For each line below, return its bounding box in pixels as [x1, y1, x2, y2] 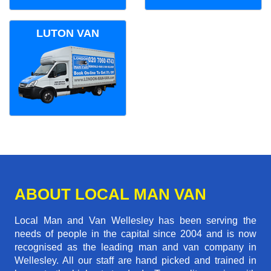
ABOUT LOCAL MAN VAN [15, 185, 206, 204]
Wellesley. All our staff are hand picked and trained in [15, 255, 256, 266]
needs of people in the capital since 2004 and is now [15, 229, 256, 240]
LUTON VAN [36, 27, 99, 39]
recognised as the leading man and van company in [15, 242, 256, 253]
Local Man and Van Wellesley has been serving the [15, 215, 256, 226]
